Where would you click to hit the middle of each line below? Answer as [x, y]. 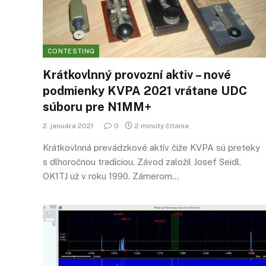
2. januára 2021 [68, 126]
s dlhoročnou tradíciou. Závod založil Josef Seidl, [142, 161]
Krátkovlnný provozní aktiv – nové [137, 75]
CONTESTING [71, 51]
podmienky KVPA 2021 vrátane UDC [145, 91]
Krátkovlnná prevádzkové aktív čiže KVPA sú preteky [151, 147]
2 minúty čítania [162, 126]
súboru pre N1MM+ [97, 107]
